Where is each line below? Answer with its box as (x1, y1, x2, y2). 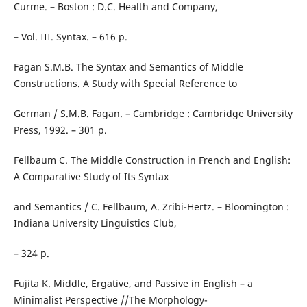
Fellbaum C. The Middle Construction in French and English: (13, 153, 291, 167)
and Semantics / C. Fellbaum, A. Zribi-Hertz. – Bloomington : (13, 200, 289, 214)
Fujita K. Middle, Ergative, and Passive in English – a (13, 277, 253, 291)
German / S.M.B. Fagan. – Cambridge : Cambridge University (13, 107, 293, 121)
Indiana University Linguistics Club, (13, 217, 177, 230)
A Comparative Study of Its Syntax (13, 170, 169, 184)
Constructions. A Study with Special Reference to (13, 77, 237, 90)
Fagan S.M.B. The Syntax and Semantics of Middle (13, 60, 243, 74)
